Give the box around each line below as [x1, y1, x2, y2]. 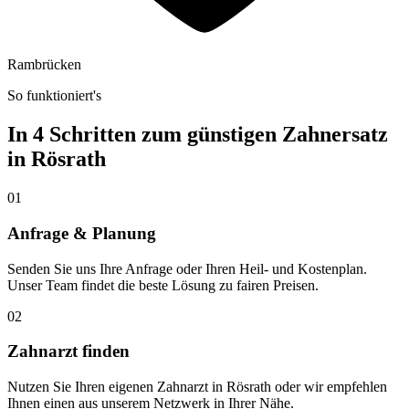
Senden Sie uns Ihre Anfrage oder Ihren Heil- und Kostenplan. [7, 260, 367, 277]
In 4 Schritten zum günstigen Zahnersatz [7, 122, 388, 147]
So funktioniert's [7, 88, 101, 104]
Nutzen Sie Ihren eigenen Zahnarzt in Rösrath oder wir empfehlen [7, 379, 387, 395]
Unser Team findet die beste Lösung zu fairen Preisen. [7, 277, 319, 293]
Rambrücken [7, 57, 81, 73]
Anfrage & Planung [7, 223, 156, 243]
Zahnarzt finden [7, 341, 130, 362]
